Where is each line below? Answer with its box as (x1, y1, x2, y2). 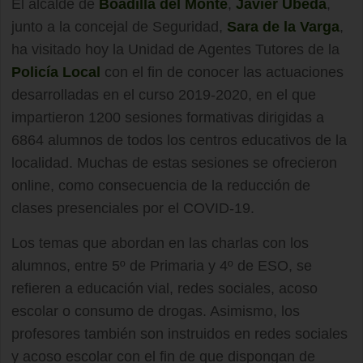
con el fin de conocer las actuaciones (100, 64, 344, 80)
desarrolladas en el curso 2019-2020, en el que (11, 87, 316, 103)
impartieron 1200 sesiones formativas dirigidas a (11, 109, 324, 126)
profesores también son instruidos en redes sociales (11, 326, 348, 342)
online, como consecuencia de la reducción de (11, 177, 310, 194)
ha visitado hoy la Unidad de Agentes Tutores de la (11, 41, 340, 58)
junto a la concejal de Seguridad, (11, 19, 227, 35)
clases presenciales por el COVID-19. (11, 200, 254, 216)
